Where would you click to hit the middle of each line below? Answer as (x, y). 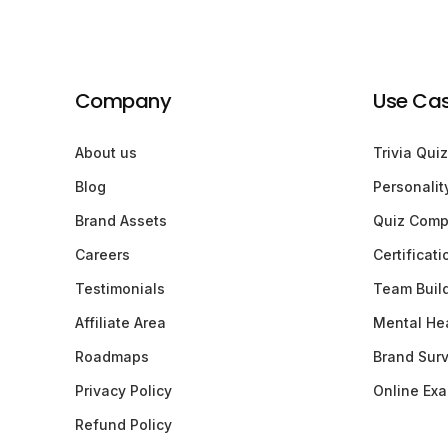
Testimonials (119, 288)
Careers (102, 254)
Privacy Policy (123, 390)
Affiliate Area (120, 322)
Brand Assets (120, 220)
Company (122, 100)
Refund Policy (123, 424)
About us (105, 152)
